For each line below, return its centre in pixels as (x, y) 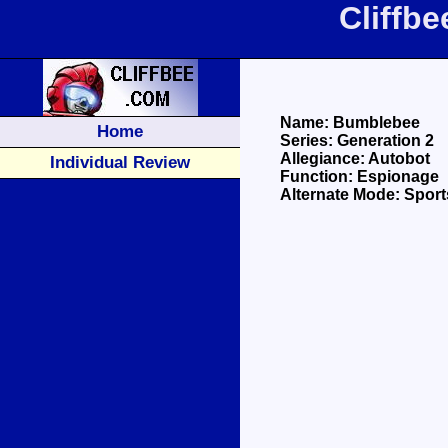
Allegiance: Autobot (355, 158)
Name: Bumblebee (350, 122)
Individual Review (120, 162)
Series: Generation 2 (357, 140)
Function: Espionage (359, 176)
